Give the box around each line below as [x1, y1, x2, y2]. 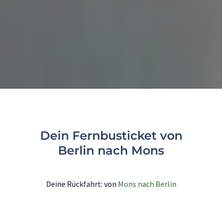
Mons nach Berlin [117, 179, 176, 189]
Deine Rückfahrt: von [46, 179, 118, 189]
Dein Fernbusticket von [40, 128, 182, 143]
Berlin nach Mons [58, 143, 164, 158]
